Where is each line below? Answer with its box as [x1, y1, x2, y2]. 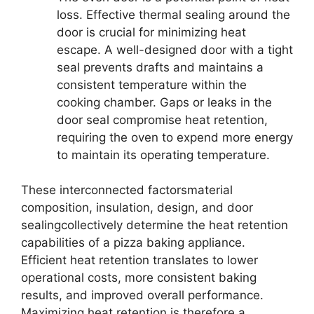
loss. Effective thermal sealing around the [57, 7, 290, 22]
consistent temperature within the [57, 77, 247, 92]
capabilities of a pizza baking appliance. [21, 235, 245, 250]
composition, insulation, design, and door [21, 200, 253, 214]
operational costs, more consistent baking [21, 271, 257, 285]
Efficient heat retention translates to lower [21, 253, 258, 267]
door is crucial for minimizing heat [57, 25, 246, 39]
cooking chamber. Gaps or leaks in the [57, 95, 272, 109]
